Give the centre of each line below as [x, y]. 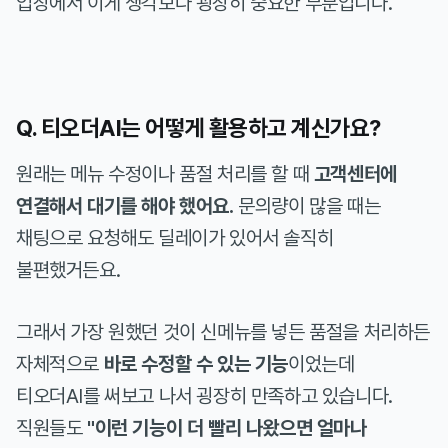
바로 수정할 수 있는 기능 [193, 363]
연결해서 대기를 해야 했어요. [125, 205]
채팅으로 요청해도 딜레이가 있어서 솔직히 [175, 237]
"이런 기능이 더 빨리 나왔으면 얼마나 [227, 427]
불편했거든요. [68, 269]
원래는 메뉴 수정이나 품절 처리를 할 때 [165, 173]
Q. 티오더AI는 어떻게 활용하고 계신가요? [198, 128]
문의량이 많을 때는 [307, 205]
